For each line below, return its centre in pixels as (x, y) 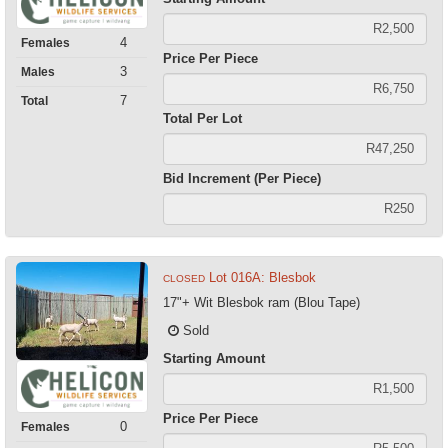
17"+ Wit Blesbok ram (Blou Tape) (261, 302)
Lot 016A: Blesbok (262, 277)
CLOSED (183, 278)
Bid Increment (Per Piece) (241, 178)
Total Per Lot (202, 118)
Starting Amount (213, 358)
